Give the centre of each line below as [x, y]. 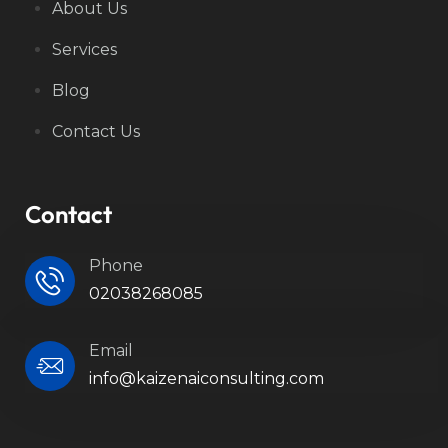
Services [84, 50]
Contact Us [96, 132]
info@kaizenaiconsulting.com [206, 379]
